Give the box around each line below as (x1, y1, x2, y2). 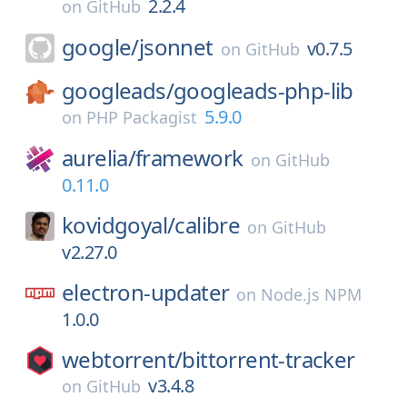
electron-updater (62, 277, 230, 307)
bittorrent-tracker (182, 344, 355, 374)
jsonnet (138, 32, 213, 62)
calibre (174, 210, 241, 240)
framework (135, 143, 243, 173)
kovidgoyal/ (62, 210, 175, 240)
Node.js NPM (261, 283, 362, 305)
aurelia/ (62, 143, 136, 173)
